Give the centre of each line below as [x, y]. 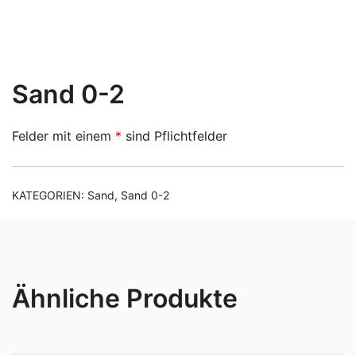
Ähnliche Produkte [125, 299]
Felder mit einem [64, 136]
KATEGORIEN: [50, 195]
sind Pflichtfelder [174, 136]
